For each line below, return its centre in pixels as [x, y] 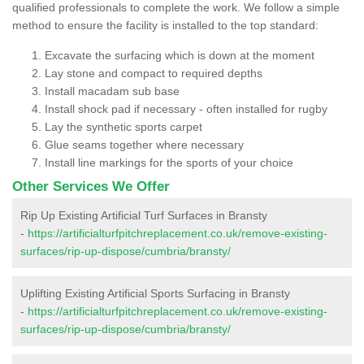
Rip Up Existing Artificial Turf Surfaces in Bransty [144, 215]
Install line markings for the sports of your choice [169, 162]
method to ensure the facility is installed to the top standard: [165, 25]
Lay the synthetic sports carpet [123, 126]
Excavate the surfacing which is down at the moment [180, 55]
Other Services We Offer [91, 186]
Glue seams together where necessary [144, 144]
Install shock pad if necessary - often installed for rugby [186, 108]
